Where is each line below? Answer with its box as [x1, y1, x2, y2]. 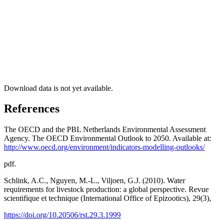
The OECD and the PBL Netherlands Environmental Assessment [4, 125, 206, 134]
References [4, 102, 59, 115]
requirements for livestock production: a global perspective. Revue [4, 185, 209, 194]
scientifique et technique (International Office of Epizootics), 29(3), [4, 194, 211, 203]
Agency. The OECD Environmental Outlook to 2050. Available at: [4, 134, 211, 143]
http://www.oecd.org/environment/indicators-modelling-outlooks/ [4, 143, 205, 152]
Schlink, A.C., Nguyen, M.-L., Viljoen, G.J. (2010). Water [4, 176, 185, 185]
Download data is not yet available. [4, 83, 113, 92]
